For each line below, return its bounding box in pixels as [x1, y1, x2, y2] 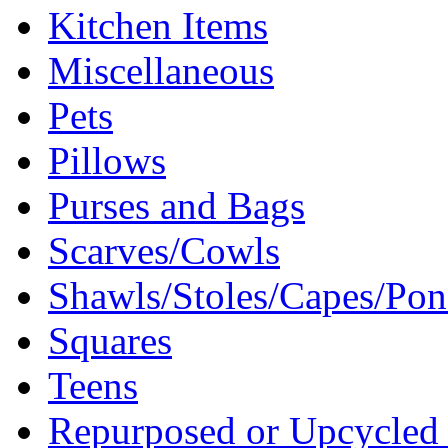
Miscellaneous [48, 49, 274, 93]
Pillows [48, 139, 166, 183]
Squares [48, 319, 172, 363]
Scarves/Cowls [48, 229, 280, 273]
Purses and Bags [48, 184, 305, 228]
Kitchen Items [48, 4, 268, 48]
